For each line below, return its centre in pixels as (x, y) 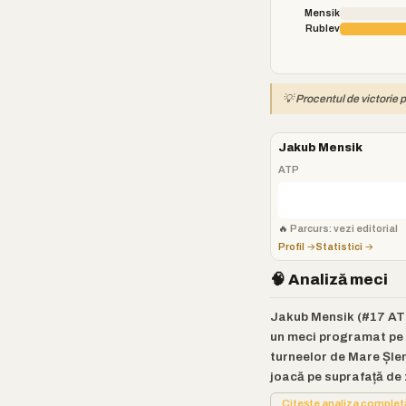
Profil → (297, 246)
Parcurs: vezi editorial (344, 228)
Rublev (323, 28)
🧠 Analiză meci (329, 280)
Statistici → (344, 246)
